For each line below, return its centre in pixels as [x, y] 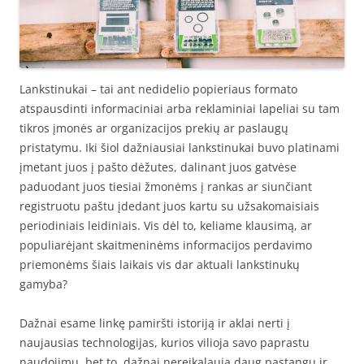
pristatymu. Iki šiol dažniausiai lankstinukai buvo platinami [180, 148]
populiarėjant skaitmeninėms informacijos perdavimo [166, 245]
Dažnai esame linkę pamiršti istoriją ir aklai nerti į [155, 323]
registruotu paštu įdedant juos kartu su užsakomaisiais [169, 206]
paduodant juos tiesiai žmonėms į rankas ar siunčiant [166, 187]
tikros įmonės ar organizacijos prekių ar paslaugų [154, 128]
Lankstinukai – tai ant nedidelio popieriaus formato [158, 89]
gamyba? [43, 284]
